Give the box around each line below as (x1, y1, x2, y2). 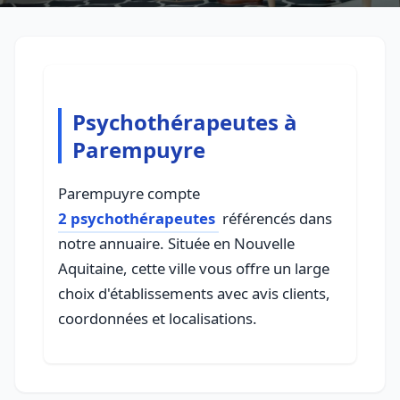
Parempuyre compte (58, 183, 200, 204)
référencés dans (219, 208, 332, 229)
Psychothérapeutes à (72, 107, 297, 137)
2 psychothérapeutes (58, 208, 215, 229)
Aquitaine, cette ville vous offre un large (58, 258, 329, 279)
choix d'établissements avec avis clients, (58, 283, 330, 304)
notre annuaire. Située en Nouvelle (58, 233, 295, 254)
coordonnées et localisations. (58, 308, 257, 329)
